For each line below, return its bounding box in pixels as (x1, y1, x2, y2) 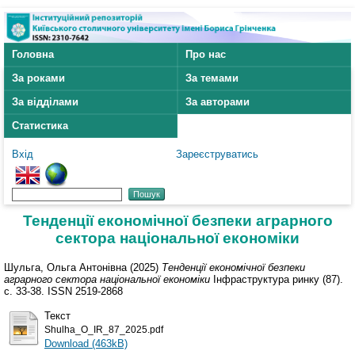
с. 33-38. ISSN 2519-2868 (4, 284, 123, 297)
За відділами (12, 96, 78, 109)
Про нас (185, 48, 226, 61)
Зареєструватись (175, 148, 258, 161)
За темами (185, 72, 239, 85)
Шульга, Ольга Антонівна (4, 261, 127, 273)
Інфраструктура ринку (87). (210, 273, 343, 285)
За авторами (185, 96, 250, 109)
